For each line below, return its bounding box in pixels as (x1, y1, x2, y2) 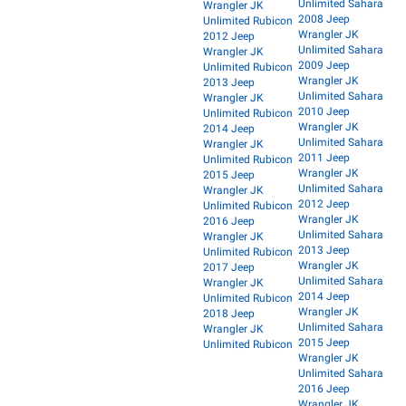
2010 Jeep (297, 104, 350, 118)
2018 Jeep (203, 306, 255, 320)
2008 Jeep (297, 12, 350, 25)
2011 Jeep (297, 150, 350, 164)
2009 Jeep (297, 58, 350, 72)
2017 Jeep (203, 260, 255, 274)
